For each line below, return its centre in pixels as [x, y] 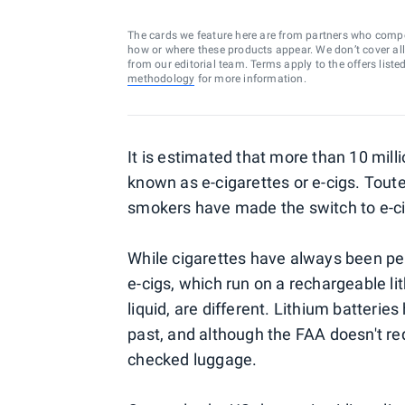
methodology [161, 79]
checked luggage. [193, 359]
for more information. [250, 79]
